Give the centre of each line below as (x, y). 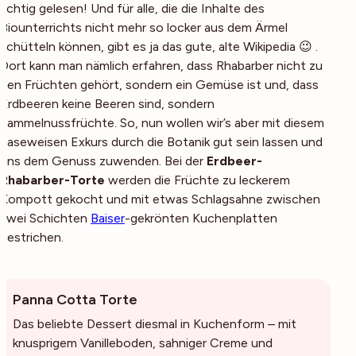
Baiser (108, 218)
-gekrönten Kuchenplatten (201, 218)
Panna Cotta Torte (75, 299)
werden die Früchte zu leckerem (197, 180)
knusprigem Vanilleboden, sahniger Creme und (143, 342)
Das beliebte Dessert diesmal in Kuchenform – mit (155, 323)
